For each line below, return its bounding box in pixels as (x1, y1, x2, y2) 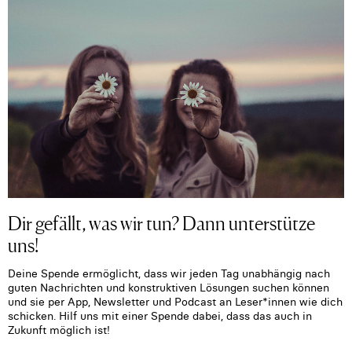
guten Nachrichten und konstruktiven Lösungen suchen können (8, 280, 329, 295)
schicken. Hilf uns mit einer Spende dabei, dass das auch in (8, 308, 312, 323)
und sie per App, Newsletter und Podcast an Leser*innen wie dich (8, 294, 343, 309)
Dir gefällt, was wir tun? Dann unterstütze (8, 207, 315, 236)
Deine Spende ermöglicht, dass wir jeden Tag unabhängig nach (8, 266, 330, 280)
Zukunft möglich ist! (8, 322, 110, 337)
